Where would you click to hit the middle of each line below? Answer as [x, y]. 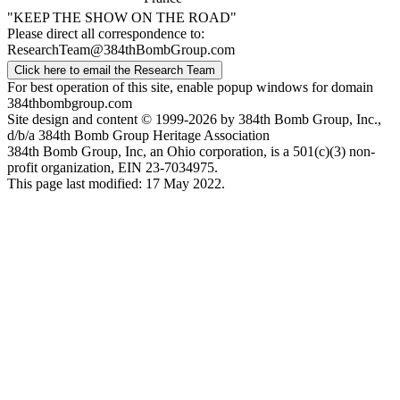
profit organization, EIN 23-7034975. [112, 168]
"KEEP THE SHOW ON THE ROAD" [122, 18]
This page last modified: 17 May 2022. [116, 184]
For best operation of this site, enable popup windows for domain [190, 87]
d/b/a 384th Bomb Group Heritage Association [138, 136]
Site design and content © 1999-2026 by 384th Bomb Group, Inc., [194, 120]
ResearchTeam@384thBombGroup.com [121, 50]
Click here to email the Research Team [115, 71]
